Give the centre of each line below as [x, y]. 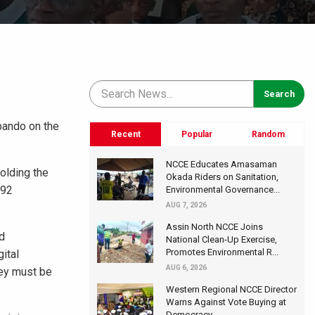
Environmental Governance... [223, 190]
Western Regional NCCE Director [231, 290]
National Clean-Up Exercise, [221, 240]
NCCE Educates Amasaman [221, 165]
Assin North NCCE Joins [214, 227]
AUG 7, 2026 [186, 205]
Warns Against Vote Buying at [226, 302]
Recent [126, 135]
